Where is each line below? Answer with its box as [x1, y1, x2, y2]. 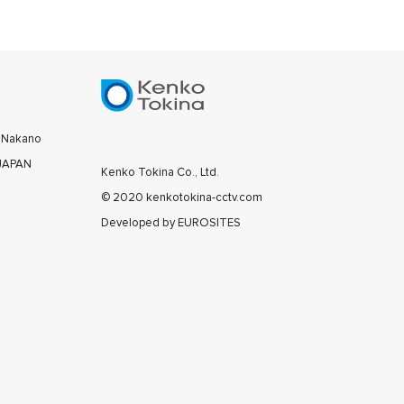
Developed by [101, 215, 178, 230]
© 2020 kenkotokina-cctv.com [101, 189, 262, 205]
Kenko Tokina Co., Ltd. [101, 164, 219, 179]
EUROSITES [178, 215, 241, 230]
